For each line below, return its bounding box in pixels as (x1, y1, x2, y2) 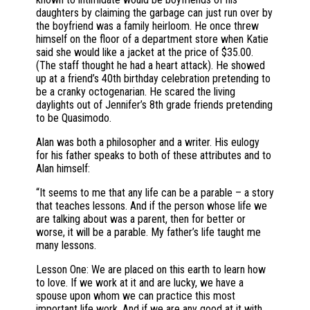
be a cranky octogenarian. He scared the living (36, 85, 235, 99)
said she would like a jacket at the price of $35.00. (36, 46, 253, 60)
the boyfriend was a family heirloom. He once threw (36, 19, 259, 33)
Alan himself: (36, 162, 90, 176)
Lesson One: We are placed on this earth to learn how (36, 263, 266, 277)
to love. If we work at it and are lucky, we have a (36, 276, 244, 290)
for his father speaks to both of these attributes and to (36, 149, 271, 163)
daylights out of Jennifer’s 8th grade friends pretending (36, 98, 273, 112)
